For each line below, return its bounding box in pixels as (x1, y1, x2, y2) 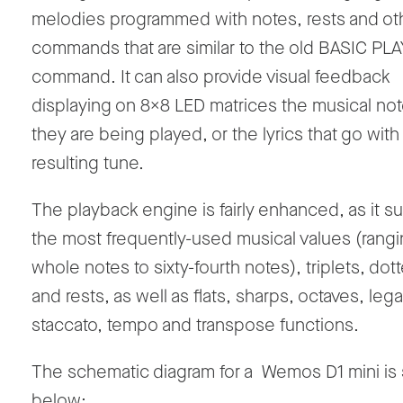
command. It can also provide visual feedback (31, 65, 390, 90)
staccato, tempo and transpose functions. (31, 313, 359, 338)
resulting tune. (31, 151, 144, 176)
